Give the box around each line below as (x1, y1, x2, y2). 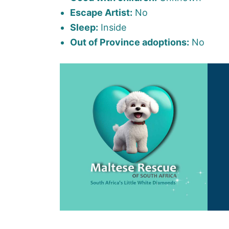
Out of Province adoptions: (70, 36, 189, 48)
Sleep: (70, 21, 98, 33)
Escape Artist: (70, 7, 132, 18)
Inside (98, 21, 126, 33)
